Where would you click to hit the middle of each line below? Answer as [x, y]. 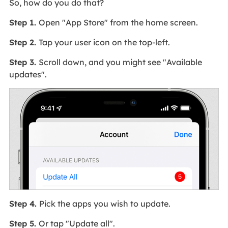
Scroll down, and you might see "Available [120, 62]
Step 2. [24, 42]
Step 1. [24, 22]
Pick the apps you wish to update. [105, 203]
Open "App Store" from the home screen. [118, 22]
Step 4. [24, 203]
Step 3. [24, 62]
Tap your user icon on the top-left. [104, 42]
